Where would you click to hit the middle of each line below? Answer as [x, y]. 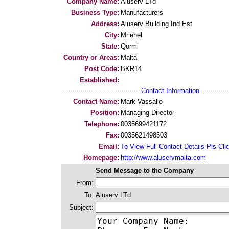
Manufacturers [142, 13]
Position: [105, 113]
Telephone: [102, 124]
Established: [99, 80]
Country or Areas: [91, 58]
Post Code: [102, 69]
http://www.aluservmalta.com [163, 158]
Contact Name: [96, 101]
